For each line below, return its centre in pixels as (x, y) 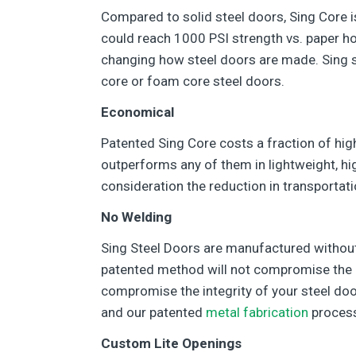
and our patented (153, 312)
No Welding (136, 217)
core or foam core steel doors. (193, 81)
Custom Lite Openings (171, 343)
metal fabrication (257, 312)
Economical (137, 112)
